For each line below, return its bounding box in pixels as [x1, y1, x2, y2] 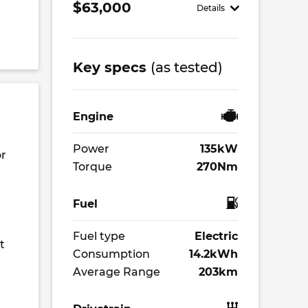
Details [197, 2, 225, 13]
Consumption [73, 247, 150, 261]
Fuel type [73, 230, 125, 243]
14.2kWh [189, 247, 238, 261]
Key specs [73, 59, 151, 76]
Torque [73, 160, 112, 173]
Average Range [73, 265, 160, 278]
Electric [195, 230, 238, 243]
